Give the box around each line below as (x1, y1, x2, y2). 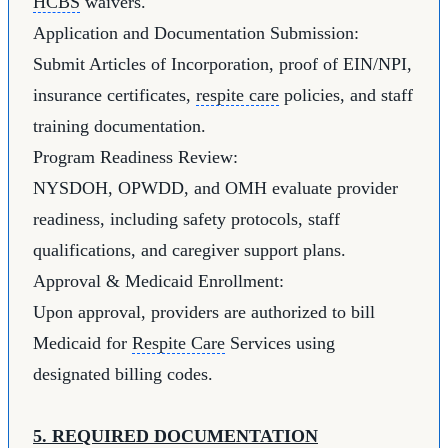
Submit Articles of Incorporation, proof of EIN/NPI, (33, 54, 412, 75)
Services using (225, 333, 335, 354)
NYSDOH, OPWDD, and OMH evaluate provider (33, 178, 398, 199)
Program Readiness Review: (33, 147, 238, 168)
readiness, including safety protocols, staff (33, 209, 340, 230)
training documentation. (33, 116, 206, 137)
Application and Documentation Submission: (33, 23, 359, 44)
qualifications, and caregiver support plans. (33, 240, 346, 261)
